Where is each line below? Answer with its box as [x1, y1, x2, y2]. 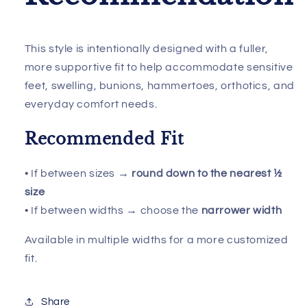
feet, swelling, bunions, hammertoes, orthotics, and [24, 80, 295, 92]
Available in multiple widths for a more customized [24, 234, 288, 245]
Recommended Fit [24, 130, 184, 149]
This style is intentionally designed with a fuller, [24, 43, 269, 55]
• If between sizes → [24, 167, 132, 179]
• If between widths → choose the [24, 204, 201, 216]
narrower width [201, 204, 282, 216]
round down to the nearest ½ [131, 167, 282, 179]
